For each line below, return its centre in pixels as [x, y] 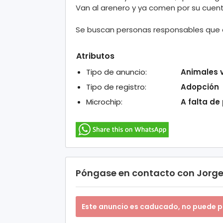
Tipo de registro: [116, 87]
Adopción [200, 87]
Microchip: [104, 102]
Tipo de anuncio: [116, 72]
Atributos [95, 56]
